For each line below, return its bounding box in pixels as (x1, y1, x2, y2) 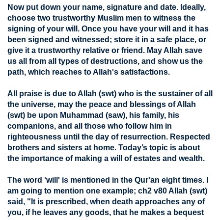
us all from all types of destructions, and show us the (7, 57, 203, 65)
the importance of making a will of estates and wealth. (7, 154, 205, 163)
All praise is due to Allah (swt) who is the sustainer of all (7, 89, 213, 98)
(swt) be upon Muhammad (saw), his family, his (7, 111, 179, 119)
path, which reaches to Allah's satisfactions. (7, 68, 170, 76)
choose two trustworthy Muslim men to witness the (7, 14, 195, 22)
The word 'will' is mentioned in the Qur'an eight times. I (7, 176, 208, 184)
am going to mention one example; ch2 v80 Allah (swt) (7, 187, 207, 195)
